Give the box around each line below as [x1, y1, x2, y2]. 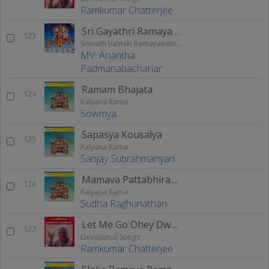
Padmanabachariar [80, 62, 162, 76]
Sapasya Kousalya [82, 128, 162, 142]
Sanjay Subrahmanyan [80, 152, 175, 166]
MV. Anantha [80, 49, 135, 62]
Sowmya [80, 107, 116, 121]
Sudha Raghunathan [80, 197, 167, 211]
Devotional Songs [80, 232, 140, 243]
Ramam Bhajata [82, 83, 153, 97]
